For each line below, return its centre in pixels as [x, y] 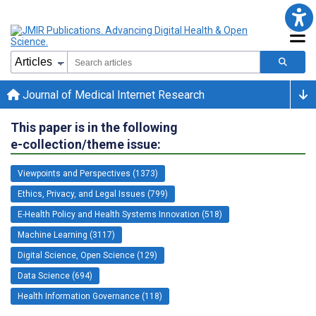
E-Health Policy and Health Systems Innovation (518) [120, 214]
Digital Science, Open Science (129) [87, 255]
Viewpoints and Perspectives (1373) [88, 173]
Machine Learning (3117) [66, 235]
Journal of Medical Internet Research [112, 95]
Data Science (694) [55, 275]
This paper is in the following [94, 127]
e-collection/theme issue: [86, 144]
